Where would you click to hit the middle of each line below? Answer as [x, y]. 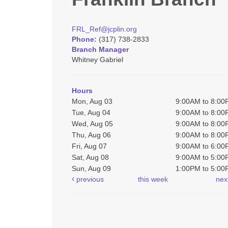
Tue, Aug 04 [91, 113]
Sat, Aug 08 [90, 158]
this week [153, 179]
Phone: [85, 39]
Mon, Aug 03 [92, 102]
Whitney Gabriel [97, 60]
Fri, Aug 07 [89, 146]
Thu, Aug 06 [91, 135]
